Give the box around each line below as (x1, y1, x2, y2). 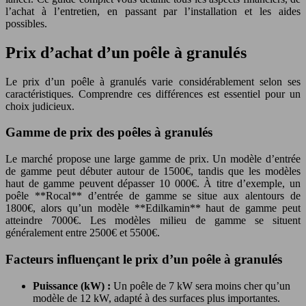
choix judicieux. (5, 100, 74, 112)
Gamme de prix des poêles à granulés (5, 125, 212, 140)
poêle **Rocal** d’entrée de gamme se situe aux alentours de (5, 190, 301, 202)
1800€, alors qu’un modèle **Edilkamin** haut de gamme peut (5, 202, 301, 214)
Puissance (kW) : (33, 279, 113, 292)
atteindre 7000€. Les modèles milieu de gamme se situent (5, 214, 301, 227)
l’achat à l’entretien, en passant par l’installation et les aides (5, 5, 301, 17)
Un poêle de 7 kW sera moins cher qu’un (113, 279, 290, 292)
